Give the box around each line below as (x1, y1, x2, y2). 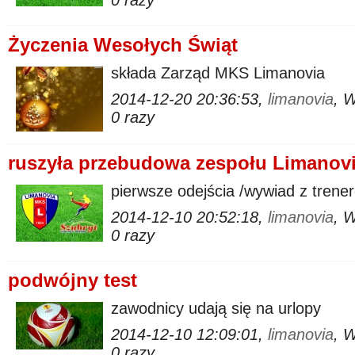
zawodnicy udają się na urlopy (111, 300, 321, 317)
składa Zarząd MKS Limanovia (111, 64, 325, 82)
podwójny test (8, 269, 137, 291)
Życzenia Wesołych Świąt (8, 34, 238, 55)
